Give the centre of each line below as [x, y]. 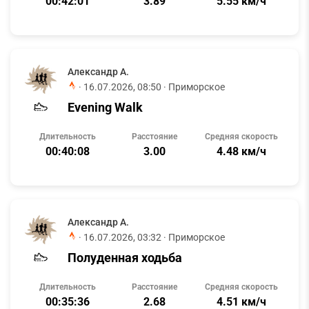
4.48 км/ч [241, 151]
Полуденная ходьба [125, 257]
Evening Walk [105, 107]
